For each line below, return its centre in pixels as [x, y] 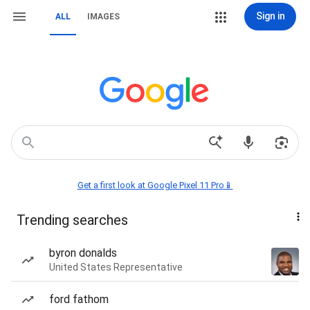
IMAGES [103, 17]
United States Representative [116, 267]
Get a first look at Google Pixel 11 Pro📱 [155, 185]
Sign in [270, 16]
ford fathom [79, 299]
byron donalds [83, 253]
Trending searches [72, 220]
